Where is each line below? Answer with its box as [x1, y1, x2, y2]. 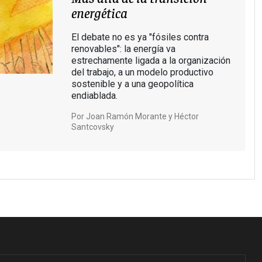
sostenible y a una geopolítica [71, 78, 194, 90]
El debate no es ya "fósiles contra [71, 32, 209, 43]
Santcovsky [71, 122, 114, 132]
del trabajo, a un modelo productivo [71, 67, 213, 78]
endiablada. [71, 90, 118, 102]
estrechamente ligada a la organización [71, 55, 230, 67]
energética [71, 4, 127, 22]
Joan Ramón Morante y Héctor [85, 112, 199, 122]
